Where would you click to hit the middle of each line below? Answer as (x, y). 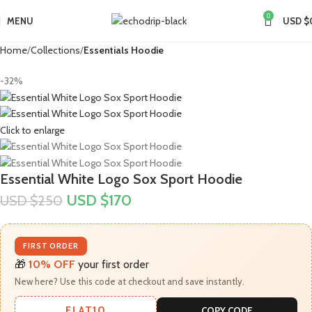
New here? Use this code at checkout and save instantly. (130, 281)
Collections (55, 50)
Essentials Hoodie (124, 50)
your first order (112, 264)
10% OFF (52, 264)
